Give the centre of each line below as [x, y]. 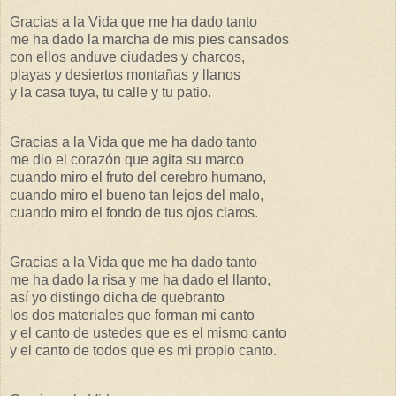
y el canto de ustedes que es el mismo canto [148, 332]
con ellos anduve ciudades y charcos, [127, 57]
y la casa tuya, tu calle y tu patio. [110, 93]
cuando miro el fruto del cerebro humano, [138, 177]
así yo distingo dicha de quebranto [117, 297]
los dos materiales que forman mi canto [132, 315]
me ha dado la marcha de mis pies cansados [149, 40]
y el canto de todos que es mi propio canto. [143, 350]
